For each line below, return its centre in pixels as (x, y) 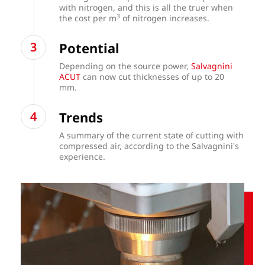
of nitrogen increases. (165, 18)
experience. (83, 157)
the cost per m (88, 18)
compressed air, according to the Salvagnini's (149, 146)
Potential (91, 48)
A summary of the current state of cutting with (152, 135)
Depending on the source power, (125, 66)
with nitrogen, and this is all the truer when (146, 7)
